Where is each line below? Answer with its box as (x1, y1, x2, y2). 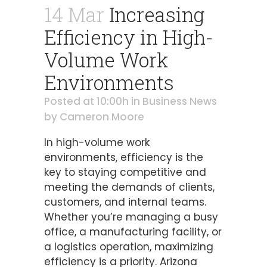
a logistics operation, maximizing (44, 240, 213, 254)
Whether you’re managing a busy (44, 210, 218, 225)
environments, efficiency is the (44, 150, 203, 165)
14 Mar (44, 1, 104, 28)
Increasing (104, 1, 204, 28)
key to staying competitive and (44, 165, 206, 180)
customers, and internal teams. (44, 195, 206, 210)
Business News (142, 94, 217, 109)
